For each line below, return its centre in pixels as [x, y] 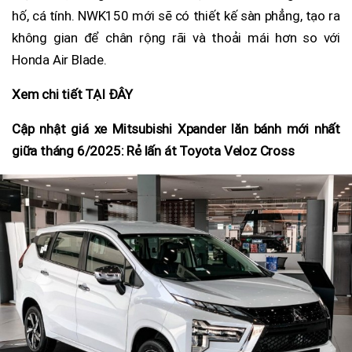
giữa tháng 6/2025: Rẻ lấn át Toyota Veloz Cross [153, 150]
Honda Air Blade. [59, 59]
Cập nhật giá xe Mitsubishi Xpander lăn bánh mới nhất [176, 128]
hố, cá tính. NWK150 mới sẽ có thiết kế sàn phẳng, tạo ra [176, 15]
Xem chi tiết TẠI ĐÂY [72, 94]
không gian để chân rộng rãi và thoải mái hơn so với [176, 37]
